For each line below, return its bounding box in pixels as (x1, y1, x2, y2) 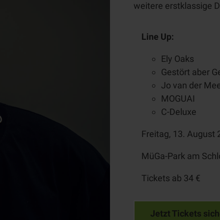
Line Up (141, 31, 171, 42)
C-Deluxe (161, 107, 196, 117)
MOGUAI (161, 93, 195, 104)
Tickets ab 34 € (141, 173, 200, 184)
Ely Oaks (161, 54, 194, 64)
